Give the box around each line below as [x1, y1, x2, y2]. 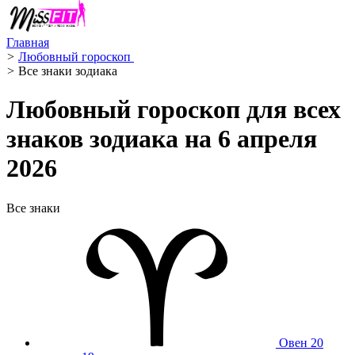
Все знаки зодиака [18, 64, 117, 78]
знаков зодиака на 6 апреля [6, 124, 317, 154]
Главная [6, 36, 49, 49]
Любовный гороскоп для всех [6, 95, 341, 124]
